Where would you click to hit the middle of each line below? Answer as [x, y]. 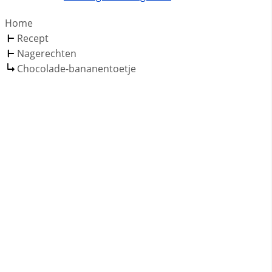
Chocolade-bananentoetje [76, 69]
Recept [33, 39]
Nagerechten [47, 54]
